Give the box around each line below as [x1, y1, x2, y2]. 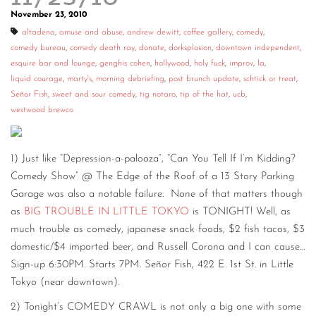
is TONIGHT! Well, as [189, 207, 291, 218]
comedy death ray [70, 44, 135, 52]
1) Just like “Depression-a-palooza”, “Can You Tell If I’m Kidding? [11, 154, 296, 165]
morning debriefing [96, 75, 164, 83]
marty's [67, 75, 92, 83]
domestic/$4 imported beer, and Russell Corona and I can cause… [11, 242, 305, 253]
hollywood [154, 59, 190, 68]
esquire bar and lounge [11, 59, 95, 68]
